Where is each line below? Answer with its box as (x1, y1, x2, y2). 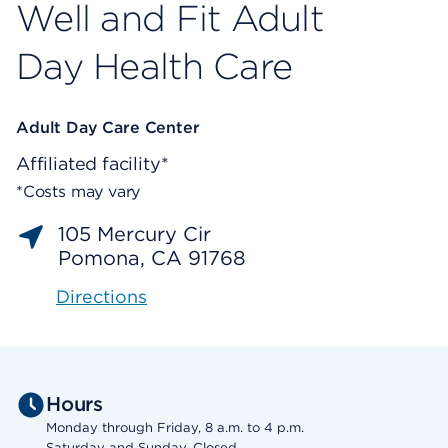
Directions (56, 286, 147, 308)
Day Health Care (16, 44, 293, 89)
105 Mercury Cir (58, 222, 211, 247)
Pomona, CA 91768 (58, 246, 246, 271)
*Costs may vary (16, 182, 141, 202)
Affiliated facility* (16, 153, 169, 175)
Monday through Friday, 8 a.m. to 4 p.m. (46, 420, 304, 436)
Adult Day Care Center (16, 118, 200, 138)
